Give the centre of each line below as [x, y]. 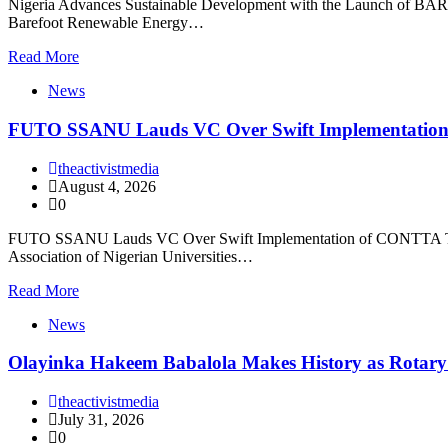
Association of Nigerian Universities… [130, 256]
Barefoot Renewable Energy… [106, 23]
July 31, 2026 [101, 420]
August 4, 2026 [107, 186]
